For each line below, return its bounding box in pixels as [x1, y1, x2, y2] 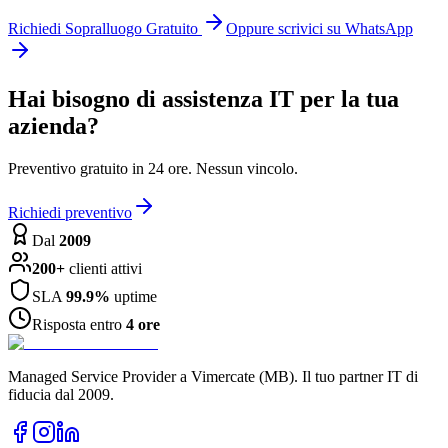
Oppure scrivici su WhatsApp [226, 19, 413, 37]
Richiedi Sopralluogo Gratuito [8, 19, 202, 37]
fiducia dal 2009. [8, 385, 114, 403]
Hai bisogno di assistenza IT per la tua [8, 85, 399, 112]
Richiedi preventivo [8, 203, 132, 221]
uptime [110, 287, 157, 305]
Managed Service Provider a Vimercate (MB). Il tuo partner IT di [8, 367, 418, 385]
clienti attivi [65, 259, 142, 277]
